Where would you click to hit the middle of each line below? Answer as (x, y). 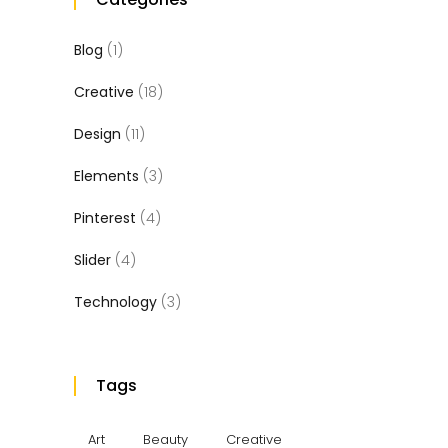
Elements (106, 176)
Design (97, 134)
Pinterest (105, 218)
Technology (115, 302)
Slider (92, 260)
